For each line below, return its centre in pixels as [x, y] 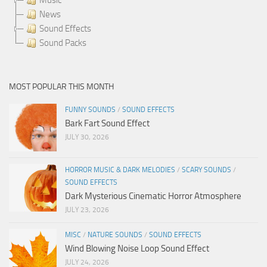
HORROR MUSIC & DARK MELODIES [120, 170]
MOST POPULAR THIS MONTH [61, 86]
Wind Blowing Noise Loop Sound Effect [137, 248]
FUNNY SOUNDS [90, 109]
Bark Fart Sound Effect [107, 123]
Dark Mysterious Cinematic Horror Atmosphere [153, 196]
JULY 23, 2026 [87, 209]
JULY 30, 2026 [87, 137]
